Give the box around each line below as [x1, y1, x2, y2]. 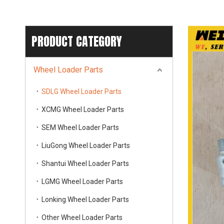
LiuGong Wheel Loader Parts [41, 141, 130, 150]
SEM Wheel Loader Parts [41, 123, 119, 132]
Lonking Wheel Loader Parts [41, 195, 129, 204]
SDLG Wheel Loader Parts [41, 87, 121, 96]
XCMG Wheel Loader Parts [41, 105, 124, 114]
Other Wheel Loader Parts [41, 213, 122, 222]
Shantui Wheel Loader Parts [41, 159, 129, 168]
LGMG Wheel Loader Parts [41, 177, 123, 186]
